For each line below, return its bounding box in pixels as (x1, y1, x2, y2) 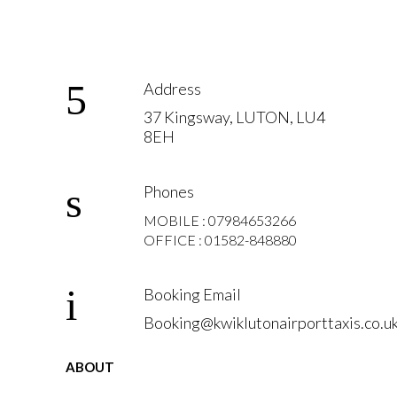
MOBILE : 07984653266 (144, 212, 296, 229)
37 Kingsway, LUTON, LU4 (144, 107, 325, 127)
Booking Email (144, 284, 241, 304)
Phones (144, 182, 194, 201)
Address (144, 79, 201, 98)
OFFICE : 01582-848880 (144, 231, 297, 248)
